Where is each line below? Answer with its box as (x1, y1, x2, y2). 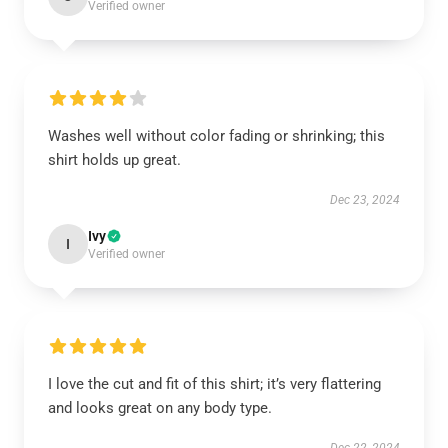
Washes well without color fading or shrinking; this (48, 127, 385, 145)
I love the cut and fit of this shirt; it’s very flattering (48, 375, 381, 393)
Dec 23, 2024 (330, 193, 400, 207)
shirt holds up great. (48, 151, 181, 169)
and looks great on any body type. (48, 399, 272, 417)
